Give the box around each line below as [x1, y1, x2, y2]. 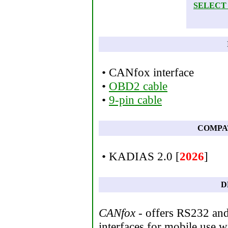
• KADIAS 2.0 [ [99, 150, 180, 163]
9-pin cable [109, 93, 162, 106]
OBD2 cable [109, 79, 167, 93]
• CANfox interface [99, 66, 194, 79]
